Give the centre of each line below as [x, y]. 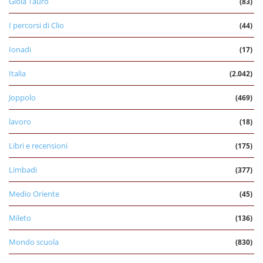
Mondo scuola [34, 242]
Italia [17, 73]
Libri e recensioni [38, 145]
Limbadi [23, 169]
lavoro [20, 121]
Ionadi [20, 49]
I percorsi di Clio [36, 25]
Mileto [20, 218]
